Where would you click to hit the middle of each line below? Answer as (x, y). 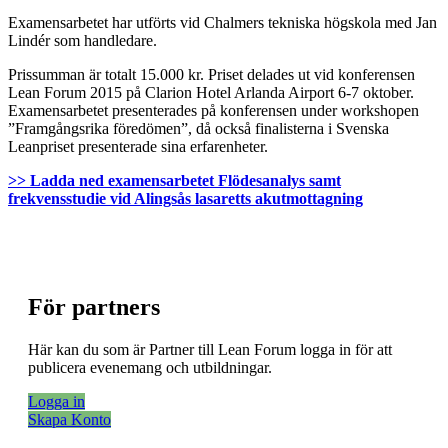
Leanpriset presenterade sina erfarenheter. (138, 146)
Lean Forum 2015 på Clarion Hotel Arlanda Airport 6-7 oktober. (211, 92)
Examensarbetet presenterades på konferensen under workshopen (213, 110)
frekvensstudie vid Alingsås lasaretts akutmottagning (185, 198)
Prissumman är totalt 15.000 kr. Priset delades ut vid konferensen (211, 74)
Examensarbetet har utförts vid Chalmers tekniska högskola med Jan (222, 22)
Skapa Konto (69, 419)
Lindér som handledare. (82, 40)
